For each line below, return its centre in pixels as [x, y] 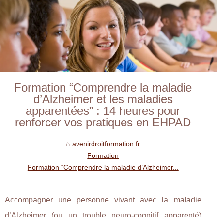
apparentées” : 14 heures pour [103, 110]
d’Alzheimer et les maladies [103, 99]
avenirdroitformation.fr [106, 144]
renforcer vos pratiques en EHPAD [103, 122]
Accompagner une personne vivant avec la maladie [103, 200]
